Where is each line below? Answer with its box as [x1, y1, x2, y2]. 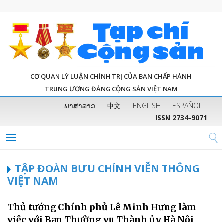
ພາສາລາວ [64, 100, 95, 110]
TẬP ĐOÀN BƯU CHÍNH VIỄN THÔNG [15, 161, 200, 175]
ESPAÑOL [172, 100, 202, 110]
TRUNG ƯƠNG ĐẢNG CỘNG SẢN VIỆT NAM [44, 84, 178, 93]
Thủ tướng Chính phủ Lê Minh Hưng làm [7, 201, 196, 213]
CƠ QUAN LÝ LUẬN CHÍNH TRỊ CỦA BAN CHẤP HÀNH [30, 71, 192, 81]
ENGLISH [133, 100, 161, 110]
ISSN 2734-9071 [155, 112, 207, 122]
